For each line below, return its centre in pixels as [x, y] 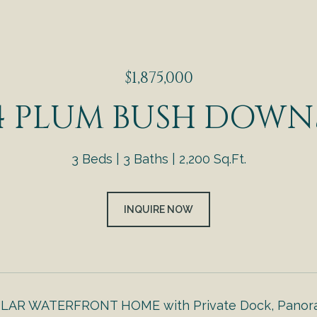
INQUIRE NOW [158, 209]
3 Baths [145, 159]
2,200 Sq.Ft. [212, 159]
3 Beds [92, 159]
